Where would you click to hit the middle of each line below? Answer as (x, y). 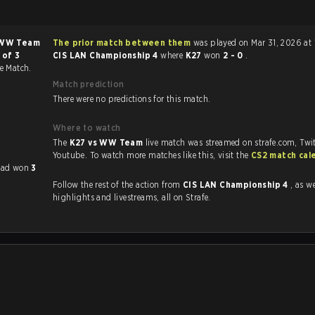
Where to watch (87, 128)
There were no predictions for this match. (132, 99)
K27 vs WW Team (107, 142)
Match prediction (89, 84)
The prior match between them (122, 43)
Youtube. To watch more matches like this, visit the (234, 155)
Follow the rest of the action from (118, 185)
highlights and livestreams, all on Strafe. (132, 197)
